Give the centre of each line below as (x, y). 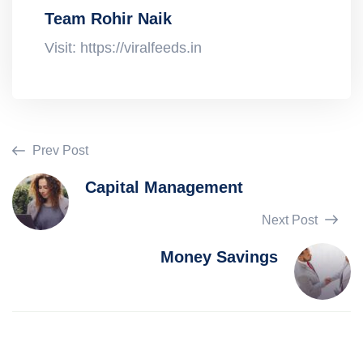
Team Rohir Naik (108, 19)
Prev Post (59, 150)
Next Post (291, 220)
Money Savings (219, 257)
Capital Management (164, 187)
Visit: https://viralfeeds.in (123, 48)
